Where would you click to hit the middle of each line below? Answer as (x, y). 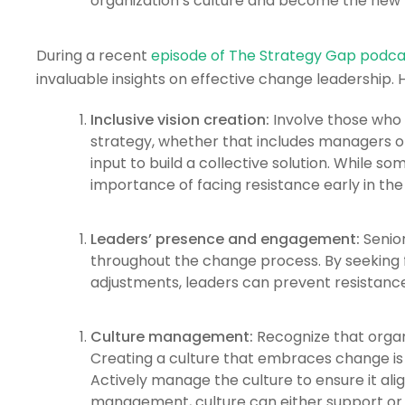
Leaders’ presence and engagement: (225, 239)
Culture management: (171, 336)
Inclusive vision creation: (179, 119)
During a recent (93, 55)
